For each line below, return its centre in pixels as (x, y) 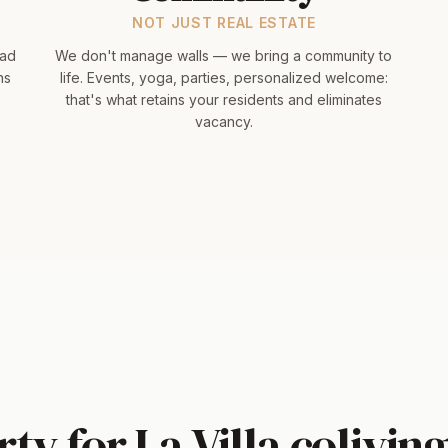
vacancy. (223, 121)
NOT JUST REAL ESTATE (223, 22)
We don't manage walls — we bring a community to (224, 55)
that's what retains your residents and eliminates (223, 99)
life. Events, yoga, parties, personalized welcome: (223, 77)
